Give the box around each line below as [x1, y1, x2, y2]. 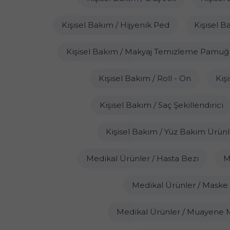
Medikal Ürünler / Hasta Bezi [86, 154, 199, 163]
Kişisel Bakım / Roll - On [99, 73, 191, 83]
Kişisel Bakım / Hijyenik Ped [62, 20, 169, 30]
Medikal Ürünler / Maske [132, 180, 228, 190]
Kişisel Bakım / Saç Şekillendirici [100, 100, 223, 110]
